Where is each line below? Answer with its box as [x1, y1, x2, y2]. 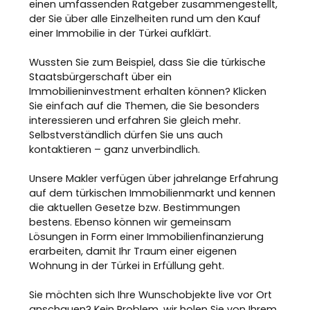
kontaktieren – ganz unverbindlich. [29, 143, 201, 156]
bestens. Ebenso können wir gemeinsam [29, 215, 232, 229]
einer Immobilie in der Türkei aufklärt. [29, 26, 212, 40]
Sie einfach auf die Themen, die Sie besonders [29, 99, 260, 113]
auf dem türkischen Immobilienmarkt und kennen [29, 186, 276, 200]
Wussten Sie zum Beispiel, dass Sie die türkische [29, 55, 266, 69]
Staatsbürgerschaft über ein [29, 70, 172, 84]
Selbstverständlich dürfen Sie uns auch [29, 128, 224, 142]
